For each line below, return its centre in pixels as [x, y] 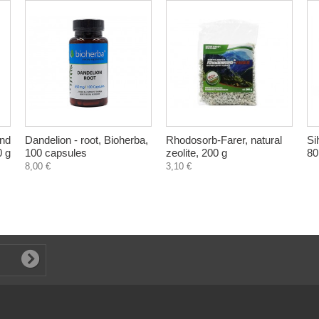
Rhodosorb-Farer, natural [224, 140]
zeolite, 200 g [197, 153]
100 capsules [56, 153]
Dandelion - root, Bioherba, [87, 140]
